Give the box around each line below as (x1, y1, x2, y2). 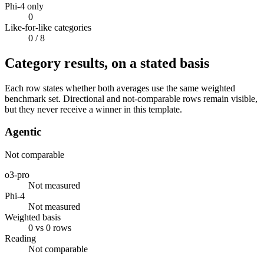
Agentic (5, 126, 41, 138)
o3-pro (5, 169, 29, 180)
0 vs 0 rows (28, 222, 71, 233)
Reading (5, 233, 36, 243)
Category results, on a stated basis (5, 55, 209, 71)
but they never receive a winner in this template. (5, 104, 182, 114)
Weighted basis (5, 212, 61, 222)
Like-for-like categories (5, 22, 91, 32)
